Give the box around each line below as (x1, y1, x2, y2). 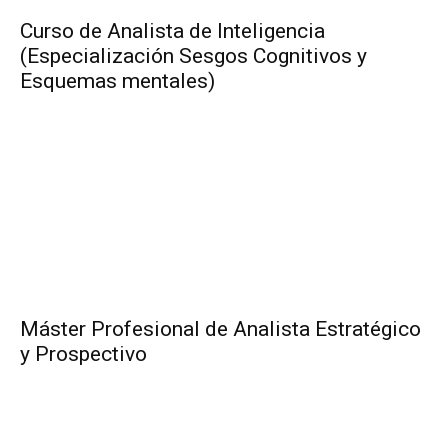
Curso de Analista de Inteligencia (20, 19, 325, 44)
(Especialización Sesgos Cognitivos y (20, 44, 367, 69)
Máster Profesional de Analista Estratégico (20, 317, 421, 342)
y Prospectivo (20, 342, 147, 367)
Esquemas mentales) (20, 69, 215, 94)
